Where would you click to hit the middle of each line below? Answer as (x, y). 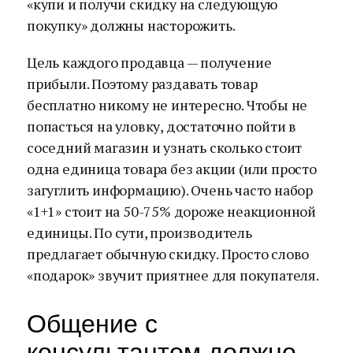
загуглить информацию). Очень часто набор (170, 190)
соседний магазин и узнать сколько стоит (165, 147)
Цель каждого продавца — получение (149, 62)
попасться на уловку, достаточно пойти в (162, 126)
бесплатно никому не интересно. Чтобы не (167, 105)
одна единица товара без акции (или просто (172, 169)
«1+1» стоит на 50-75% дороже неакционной (171, 211)
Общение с (92, 324)
